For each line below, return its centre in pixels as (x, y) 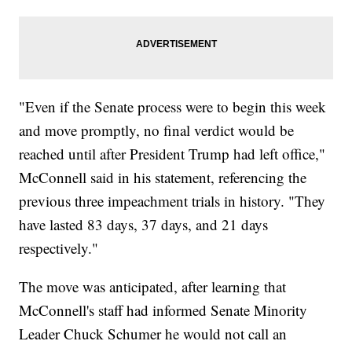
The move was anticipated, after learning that (153, 287)
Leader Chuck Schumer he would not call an (153, 334)
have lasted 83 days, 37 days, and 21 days (144, 225)
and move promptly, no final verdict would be (157, 130)
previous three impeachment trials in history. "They (172, 201)
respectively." (59, 248)
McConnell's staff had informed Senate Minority (163, 310)
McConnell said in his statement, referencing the (163, 178)
